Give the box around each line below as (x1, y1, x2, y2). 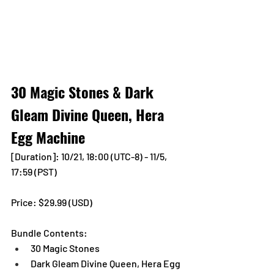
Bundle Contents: (11, 227, 87, 239)
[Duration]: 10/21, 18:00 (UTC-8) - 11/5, (11, 150, 169, 163)
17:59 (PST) (11, 166, 57, 178)
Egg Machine (11, 126, 85, 149)
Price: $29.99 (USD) (11, 196, 94, 209)
